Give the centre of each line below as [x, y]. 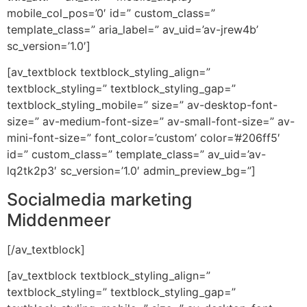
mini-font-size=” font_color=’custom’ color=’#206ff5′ [144, 138]
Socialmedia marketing [99, 199]
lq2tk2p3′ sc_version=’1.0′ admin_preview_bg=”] [131, 171]
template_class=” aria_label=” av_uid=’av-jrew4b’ [133, 29]
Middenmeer [59, 220]
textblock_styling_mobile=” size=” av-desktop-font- [142, 105]
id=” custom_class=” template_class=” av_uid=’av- [136, 155]
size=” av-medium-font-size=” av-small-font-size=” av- [151, 122]
